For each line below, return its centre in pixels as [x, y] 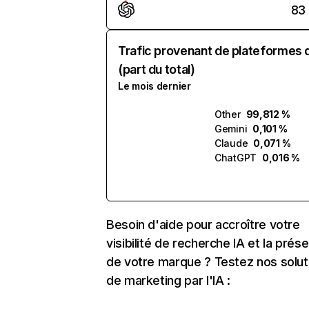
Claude [231, 143]
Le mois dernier [154, 86]
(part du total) [157, 69]
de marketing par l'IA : [168, 280]
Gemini [231, 129]
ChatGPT [236, 158]
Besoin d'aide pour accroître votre [203, 225]
